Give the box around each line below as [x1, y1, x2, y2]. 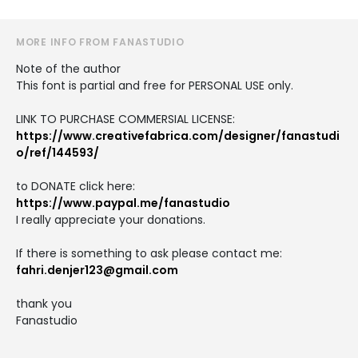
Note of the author [16, 60, 121, 77]
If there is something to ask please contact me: [16, 245, 282, 261]
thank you [16, 295, 72, 312]
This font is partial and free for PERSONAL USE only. [16, 77, 293, 93]
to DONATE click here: [16, 177, 135, 194]
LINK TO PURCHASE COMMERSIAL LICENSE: [16, 110, 235, 127]
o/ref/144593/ [16, 144, 99, 161]
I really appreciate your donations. [16, 211, 205, 228]
